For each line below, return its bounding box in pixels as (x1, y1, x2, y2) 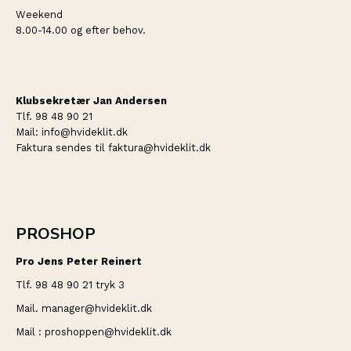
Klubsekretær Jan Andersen (16, 95, 167, 107)
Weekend (16, 9, 63, 20)
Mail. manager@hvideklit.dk (16, 302, 152, 314)
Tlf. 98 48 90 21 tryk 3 (16, 279, 125, 291)
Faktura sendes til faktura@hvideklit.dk (16, 142, 211, 154)
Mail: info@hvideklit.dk (16, 126, 128, 138)
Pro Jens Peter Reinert (16, 255, 142, 267)
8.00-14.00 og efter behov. (16, 24, 146, 36)
